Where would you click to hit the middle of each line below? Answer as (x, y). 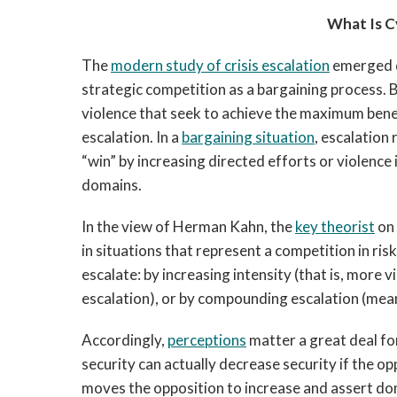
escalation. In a (132, 137)
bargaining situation (248, 137)
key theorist (335, 226)
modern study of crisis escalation (220, 65)
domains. (112, 185)
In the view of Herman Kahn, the (188, 226)
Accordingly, (125, 340)
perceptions (207, 340)
